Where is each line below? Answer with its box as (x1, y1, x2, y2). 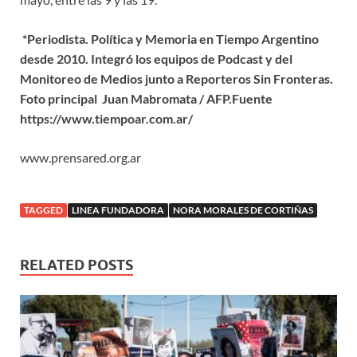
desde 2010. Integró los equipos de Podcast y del (20, 50, 292, 66)
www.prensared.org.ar (20, 149, 141, 165)
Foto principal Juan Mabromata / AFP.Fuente (20, 90, 273, 106)
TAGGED (24, 203, 63, 216)
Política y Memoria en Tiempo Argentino (91, 30, 319, 46)
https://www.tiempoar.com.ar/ (20, 110, 193, 126)
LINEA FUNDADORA (72, 203, 164, 216)
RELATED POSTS (20, 256, 133, 273)
